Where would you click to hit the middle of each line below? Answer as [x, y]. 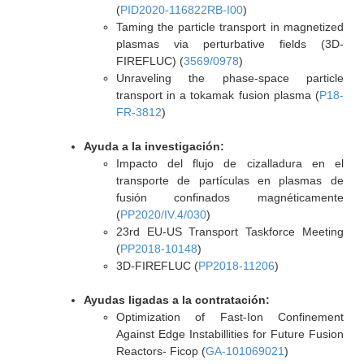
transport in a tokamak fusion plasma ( [217, 95]
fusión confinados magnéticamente [230, 197]
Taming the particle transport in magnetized [230, 27]
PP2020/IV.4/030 [163, 214]
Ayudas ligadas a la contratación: [176, 300]
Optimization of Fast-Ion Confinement [230, 317]
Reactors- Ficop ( [160, 351]
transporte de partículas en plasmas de [230, 180]
